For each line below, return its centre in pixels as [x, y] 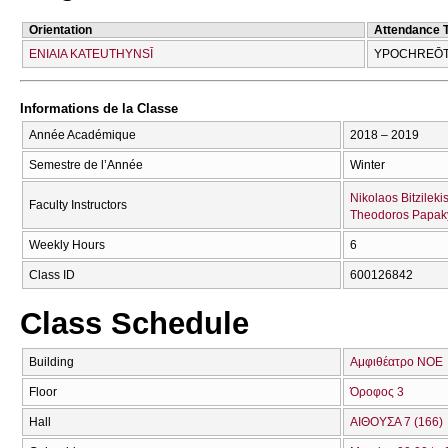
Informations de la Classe [99, 109]
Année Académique [82, 134]
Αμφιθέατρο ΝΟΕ [396, 362]
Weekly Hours [67, 244]
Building [51, 362]
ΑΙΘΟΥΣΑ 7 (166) [396, 422]
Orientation [60, 29]
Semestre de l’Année [86, 164]
